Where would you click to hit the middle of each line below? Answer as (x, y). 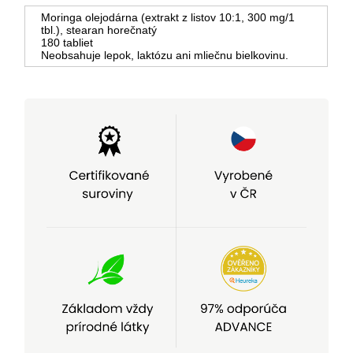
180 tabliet (67, 42)
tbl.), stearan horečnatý (99, 30)
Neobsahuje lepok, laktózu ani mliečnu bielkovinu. (165, 55)
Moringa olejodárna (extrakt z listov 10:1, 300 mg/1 (168, 17)
